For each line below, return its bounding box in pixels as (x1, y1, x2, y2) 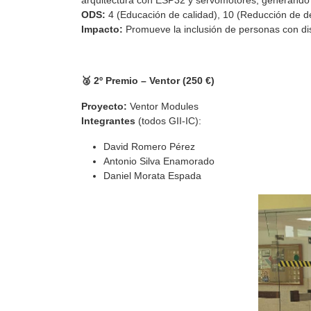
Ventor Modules (127, 101, 199, 112)
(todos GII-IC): (135, 115, 201, 127)
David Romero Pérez (103, 141, 195, 153)
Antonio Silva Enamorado (103, 155, 215, 167)
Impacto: (81, 24, 123, 35)
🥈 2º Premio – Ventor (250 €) (81, 75, 215, 87)
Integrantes (81, 115, 135, 127)
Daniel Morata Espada (103, 170, 201, 182)
